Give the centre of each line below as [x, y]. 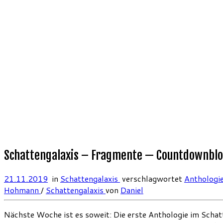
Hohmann [22, 190]
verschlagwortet [152, 179]
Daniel [132, 190]
